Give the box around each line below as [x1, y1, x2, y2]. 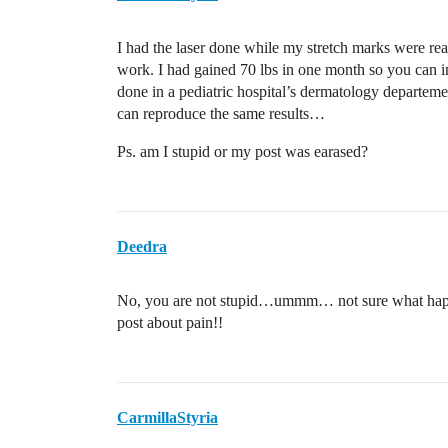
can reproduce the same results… [117, 105, 325, 122]
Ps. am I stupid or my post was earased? [117, 143, 368, 160]
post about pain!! [117, 314, 223, 331]
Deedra [117, 238, 167, 255]
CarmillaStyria [117, 409, 218, 426]
